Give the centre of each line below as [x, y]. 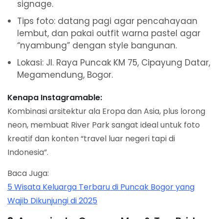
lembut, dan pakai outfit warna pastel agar [109, 33]
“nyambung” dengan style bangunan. [97, 46]
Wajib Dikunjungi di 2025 [52, 201]
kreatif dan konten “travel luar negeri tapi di [91, 139]
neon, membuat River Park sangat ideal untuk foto [104, 125]
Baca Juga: [28, 174]
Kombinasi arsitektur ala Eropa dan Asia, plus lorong [106, 111]
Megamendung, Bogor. [65, 75]
